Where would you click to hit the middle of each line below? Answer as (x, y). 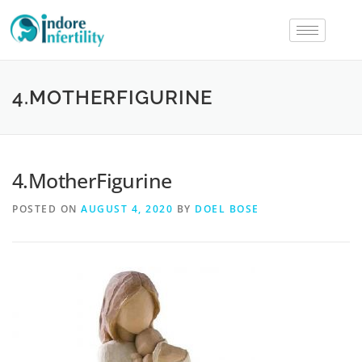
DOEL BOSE (227, 209)
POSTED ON (46, 209)
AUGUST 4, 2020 (127, 209)
